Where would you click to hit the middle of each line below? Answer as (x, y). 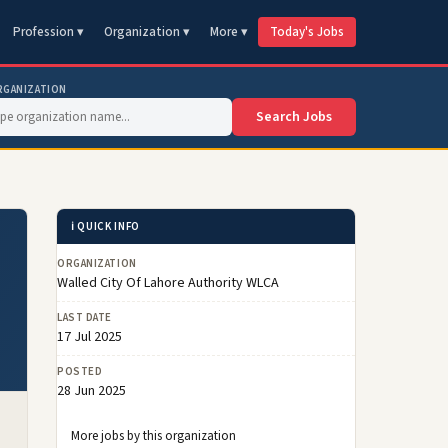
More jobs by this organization (153, 436)
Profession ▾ (48, 32)
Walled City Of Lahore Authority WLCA (168, 283)
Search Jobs (294, 117)
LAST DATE (84, 317)
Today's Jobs (307, 32)
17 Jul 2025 (89, 337)
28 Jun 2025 (91, 391)
